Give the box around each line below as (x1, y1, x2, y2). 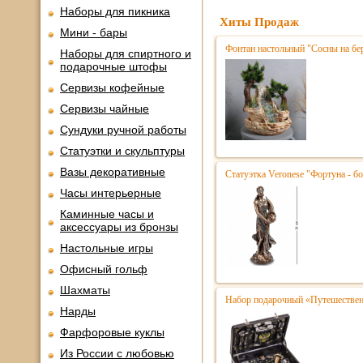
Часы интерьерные (60, 186, 161, 199)
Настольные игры (60, 241, 153, 254)
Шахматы (60, 284, 110, 297)
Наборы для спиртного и (60, 47, 191, 60)
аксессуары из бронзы (60, 220, 178, 233)
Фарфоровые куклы (60, 326, 164, 339)
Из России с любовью (60, 347, 174, 360)
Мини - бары (60, 26, 127, 39)
